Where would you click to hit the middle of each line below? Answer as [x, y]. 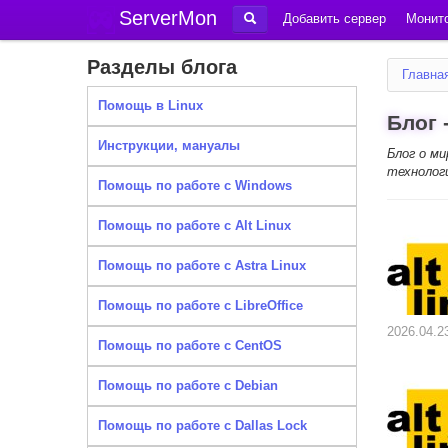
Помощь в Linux [150, 105]
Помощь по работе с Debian [188, 385]
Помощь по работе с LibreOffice [200, 305]
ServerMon [168, 18]
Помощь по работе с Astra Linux [202, 265]
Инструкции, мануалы [169, 145]
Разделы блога [162, 67]
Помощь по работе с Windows [195, 185]
